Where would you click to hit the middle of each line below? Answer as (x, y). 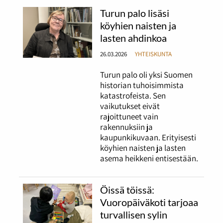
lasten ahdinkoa (135, 38)
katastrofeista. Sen (133, 96)
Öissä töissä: (127, 189)
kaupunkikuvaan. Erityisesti (148, 138)
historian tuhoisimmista (142, 85)
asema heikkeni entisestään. (149, 159)
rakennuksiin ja (127, 127)
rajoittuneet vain (129, 117)
